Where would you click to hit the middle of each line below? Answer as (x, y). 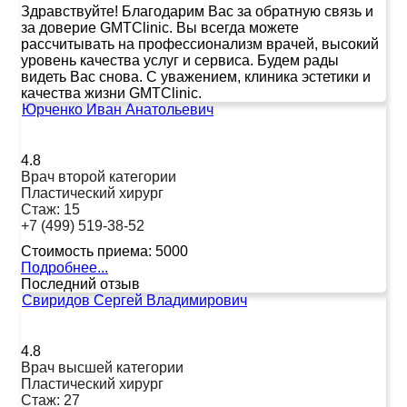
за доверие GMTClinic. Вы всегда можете (160, 27)
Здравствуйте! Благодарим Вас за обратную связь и (197, 11)
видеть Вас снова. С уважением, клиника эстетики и (196, 76)
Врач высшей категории (102, 367)
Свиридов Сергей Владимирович (134, 300)
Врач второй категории (99, 176)
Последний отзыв (80, 283)
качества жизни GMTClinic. (111, 93)
